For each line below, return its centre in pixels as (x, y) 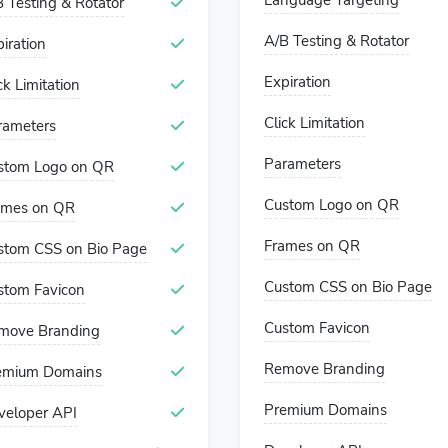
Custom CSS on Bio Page (348, 287)
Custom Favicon (317, 328)
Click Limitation (314, 123)
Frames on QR (312, 246)
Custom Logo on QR (331, 205)
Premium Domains (325, 410)
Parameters (302, 164)
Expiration (297, 82)
